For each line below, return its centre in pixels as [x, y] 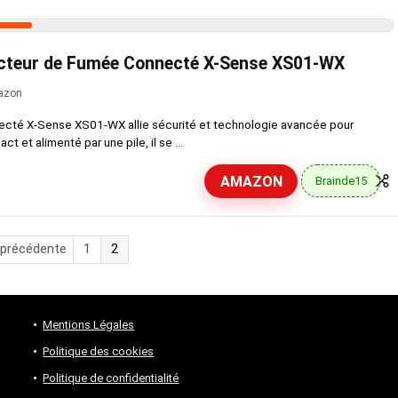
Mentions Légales [89, 324]
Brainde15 [341, 180]
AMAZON [251, 181]
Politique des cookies [99, 351]
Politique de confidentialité [111, 378]
